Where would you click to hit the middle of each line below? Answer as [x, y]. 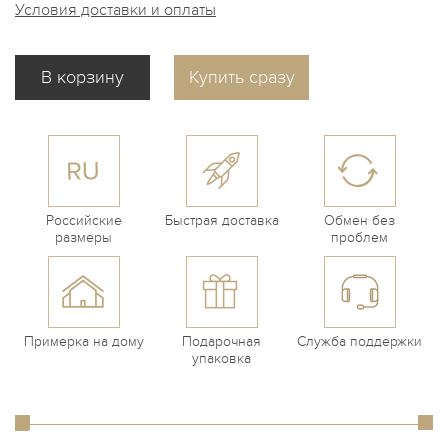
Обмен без [360, 220]
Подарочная [222, 341]
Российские [83, 220]
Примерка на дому [83, 341]
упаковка [222, 358]
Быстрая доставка [221, 220]
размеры [84, 237]
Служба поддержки [360, 341]
